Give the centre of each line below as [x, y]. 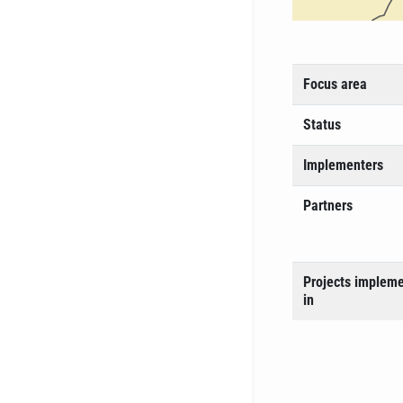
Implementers [343, 165]
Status [322, 125]
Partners [328, 206]
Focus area [335, 84]
